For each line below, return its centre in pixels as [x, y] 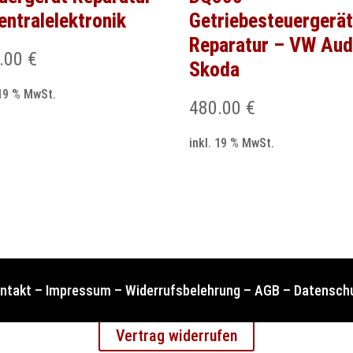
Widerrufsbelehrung [183, 290]
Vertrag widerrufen [176, 335]
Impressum [78, 290]
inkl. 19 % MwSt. [232, 143]
